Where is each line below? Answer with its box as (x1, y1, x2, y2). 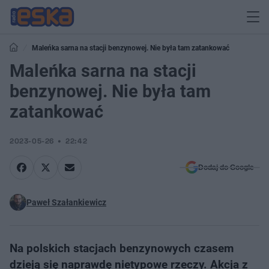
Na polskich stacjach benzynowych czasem (10, 241, 234, 255)
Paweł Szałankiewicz (26, 198, 106, 207)
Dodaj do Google (198, 163, 254, 172)
